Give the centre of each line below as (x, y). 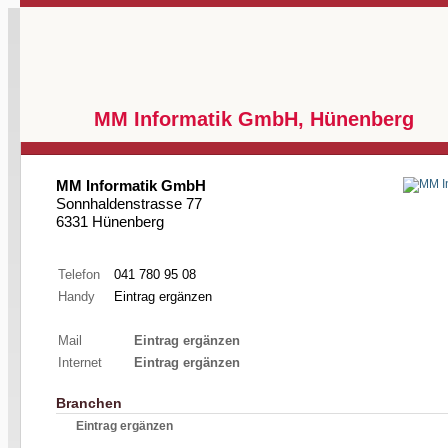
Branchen (89, 403)
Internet (80, 362)
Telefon (79, 274)
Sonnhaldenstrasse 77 (129, 203)
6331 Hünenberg (110, 221)
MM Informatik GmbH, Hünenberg (254, 119)
